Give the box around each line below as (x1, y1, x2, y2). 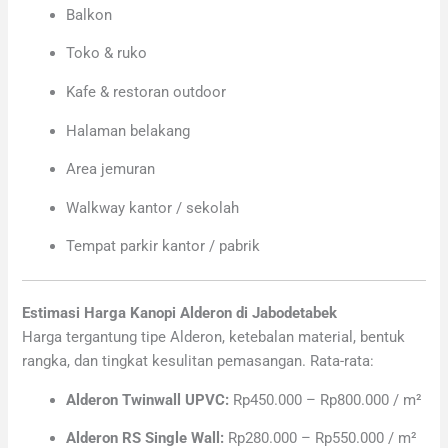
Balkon (66, 5, 113, 24)
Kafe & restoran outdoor (66, 82, 227, 101)
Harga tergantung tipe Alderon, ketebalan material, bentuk (22, 328, 406, 347)
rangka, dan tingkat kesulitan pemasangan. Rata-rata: (22, 352, 375, 371)
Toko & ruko (66, 44, 148, 63)
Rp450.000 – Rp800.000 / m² (229, 390, 423, 409)
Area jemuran (66, 160, 156, 179)
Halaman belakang (66, 121, 191, 140)
